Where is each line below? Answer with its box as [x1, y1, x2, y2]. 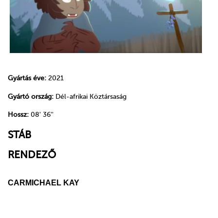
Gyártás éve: [8, 74, 46, 82]
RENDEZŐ [8, 149, 56, 161]
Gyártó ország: [8, 92, 54, 100]
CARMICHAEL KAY [8, 178, 79, 187]
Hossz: [8, 111, 29, 119]
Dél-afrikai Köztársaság [54, 92, 127, 100]
